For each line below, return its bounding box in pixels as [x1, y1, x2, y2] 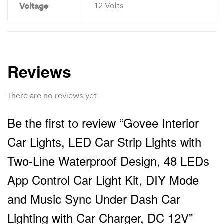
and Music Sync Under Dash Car [7, 189, 180, 207]
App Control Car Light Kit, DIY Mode [7, 170, 199, 188]
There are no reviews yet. [7, 90, 99, 100]
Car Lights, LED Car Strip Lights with [7, 132, 201, 150]
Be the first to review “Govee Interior [7, 113, 199, 131]
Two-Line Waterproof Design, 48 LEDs [7, 151, 209, 169]
